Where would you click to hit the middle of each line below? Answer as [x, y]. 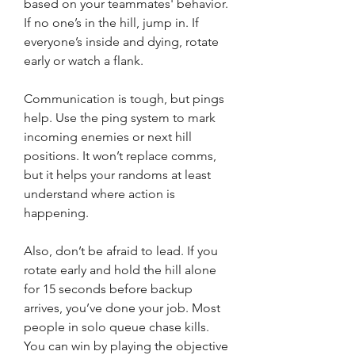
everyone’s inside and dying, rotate [121, 42]
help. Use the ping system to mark [120, 118]
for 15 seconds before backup [108, 289]
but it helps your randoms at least [117, 175]
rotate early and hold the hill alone [120, 270]
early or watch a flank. [84, 61]
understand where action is [99, 194]
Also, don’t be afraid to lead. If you [121, 251]
